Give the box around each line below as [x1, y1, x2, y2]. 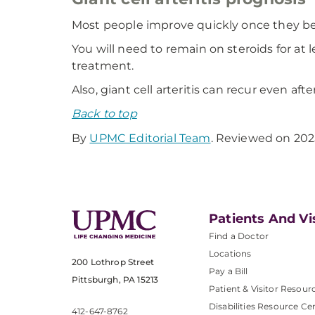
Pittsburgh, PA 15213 [72, 274, 159, 285]
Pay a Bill [209, 266, 248, 276]
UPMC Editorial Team [89, 131, 211, 145]
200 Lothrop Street [72, 257, 154, 268]
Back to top [72, 107, 137, 120]
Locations [209, 248, 252, 259]
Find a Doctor [209, 231, 269, 241]
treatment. [72, 59, 134, 72]
